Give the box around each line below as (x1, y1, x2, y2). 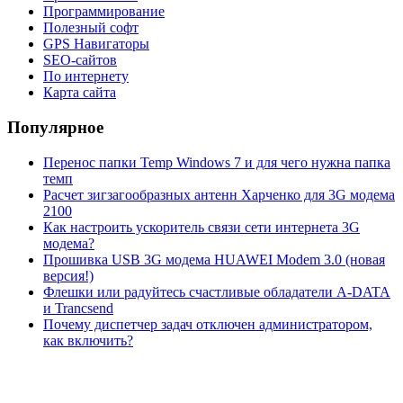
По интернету (43, 68, 129, 85)
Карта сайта (43, 85, 116, 101)
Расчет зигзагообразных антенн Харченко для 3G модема (43, 186, 395, 202)
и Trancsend (43, 300, 113, 316)
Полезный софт (43, 20, 139, 36)
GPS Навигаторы (43, 36, 149, 52)
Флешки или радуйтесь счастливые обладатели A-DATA (43, 283, 390, 300)
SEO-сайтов (43, 52, 117, 68)
